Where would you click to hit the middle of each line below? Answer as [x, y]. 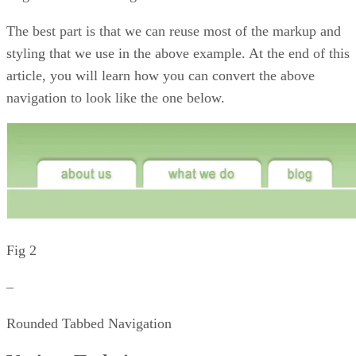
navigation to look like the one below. [116, 97]
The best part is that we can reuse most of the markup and [174, 31]
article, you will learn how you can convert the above [161, 75]
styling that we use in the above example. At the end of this [178, 53]
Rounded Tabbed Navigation [89, 323]
